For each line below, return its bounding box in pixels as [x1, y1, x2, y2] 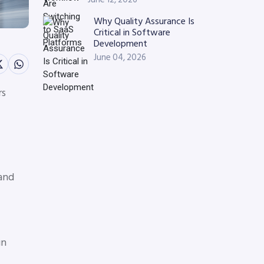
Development [94, 36, 147, 51]
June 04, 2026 [94, 50, 146, 65]
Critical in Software [94, 25, 170, 40]
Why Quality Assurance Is [94, 14, 194, 29]
